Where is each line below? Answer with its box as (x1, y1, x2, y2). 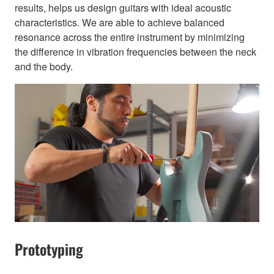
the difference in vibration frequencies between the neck (15, 44, 256, 59)
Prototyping (15, 237, 83, 260)
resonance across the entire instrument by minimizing (15, 29, 245, 44)
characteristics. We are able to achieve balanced (15, 15, 224, 29)
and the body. (15, 59, 73, 73)
